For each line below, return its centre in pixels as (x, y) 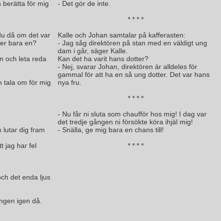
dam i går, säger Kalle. (93, 51)
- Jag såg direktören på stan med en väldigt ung (132, 43)
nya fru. (70, 82)
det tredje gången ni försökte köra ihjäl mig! (125, 122)
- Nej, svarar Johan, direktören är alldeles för (128, 67)
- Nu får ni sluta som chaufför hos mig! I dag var (132, 114)
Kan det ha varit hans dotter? (103, 59)
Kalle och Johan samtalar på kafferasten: (122, 35)
